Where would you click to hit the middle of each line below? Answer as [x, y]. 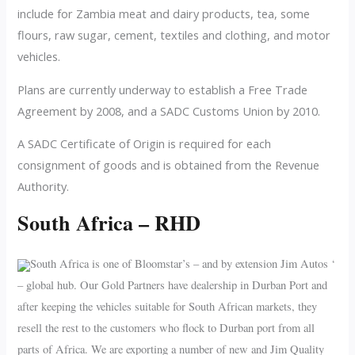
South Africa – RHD [109, 222]
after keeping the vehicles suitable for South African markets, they [168, 306]
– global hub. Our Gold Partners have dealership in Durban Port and [173, 284]
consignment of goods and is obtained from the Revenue [169, 165]
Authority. [45, 187]
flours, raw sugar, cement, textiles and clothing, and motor [174, 35]
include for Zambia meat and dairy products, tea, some [164, 14]
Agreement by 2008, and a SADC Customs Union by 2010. [169, 111]
